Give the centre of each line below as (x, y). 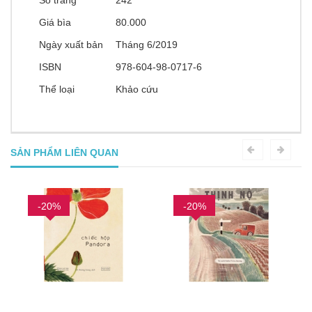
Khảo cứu (137, 89)
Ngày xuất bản (71, 45)
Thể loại (57, 89)
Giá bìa (55, 22)
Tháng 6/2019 (147, 45)
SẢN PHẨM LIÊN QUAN (64, 153)
